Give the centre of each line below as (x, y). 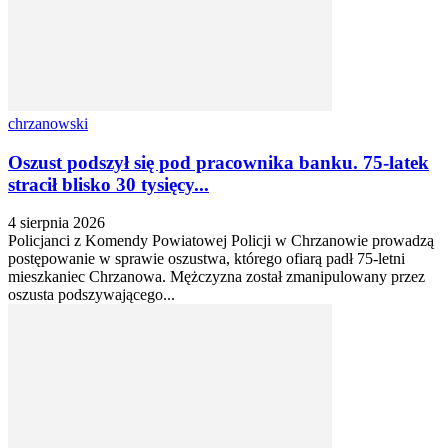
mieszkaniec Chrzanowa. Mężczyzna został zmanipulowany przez (216, 277)
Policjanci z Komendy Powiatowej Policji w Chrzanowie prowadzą (221, 241)
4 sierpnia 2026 (56, 223)
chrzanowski (48, 123)
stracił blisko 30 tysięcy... (108, 184)
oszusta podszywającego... (91, 295)
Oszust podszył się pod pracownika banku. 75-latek (218, 162)
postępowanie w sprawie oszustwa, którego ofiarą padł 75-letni (206, 259)
